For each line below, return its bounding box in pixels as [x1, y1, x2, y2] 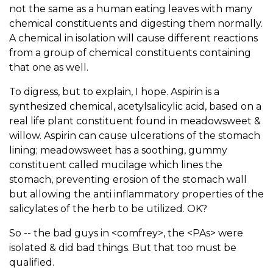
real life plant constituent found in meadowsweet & [9, 115, 261, 127]
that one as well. [9, 61, 88, 73]
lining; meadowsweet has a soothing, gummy [9, 144, 227, 156]
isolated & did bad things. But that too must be [9, 241, 236, 253]
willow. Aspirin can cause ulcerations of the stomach [9, 129, 260, 141]
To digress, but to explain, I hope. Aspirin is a [9, 85, 219, 97]
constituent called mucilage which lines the [9, 158, 222, 171]
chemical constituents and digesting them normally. [9, 17, 263, 29]
